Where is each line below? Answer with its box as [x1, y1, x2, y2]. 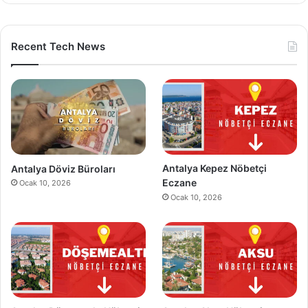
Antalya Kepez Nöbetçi [162, 162, 267, 175]
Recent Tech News [11, 39, 105, 53]
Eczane [162, 177, 197, 189]
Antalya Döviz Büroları [11, 162, 115, 175]
